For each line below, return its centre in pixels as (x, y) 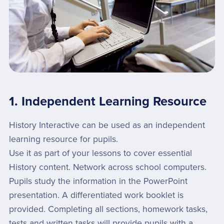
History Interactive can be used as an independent (107, 125)
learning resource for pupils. (63, 139)
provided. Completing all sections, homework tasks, (108, 209)
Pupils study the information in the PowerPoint (98, 181)
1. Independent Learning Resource (107, 101)
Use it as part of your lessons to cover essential (100, 153)
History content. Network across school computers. (107, 167)
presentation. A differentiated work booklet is (96, 195)
